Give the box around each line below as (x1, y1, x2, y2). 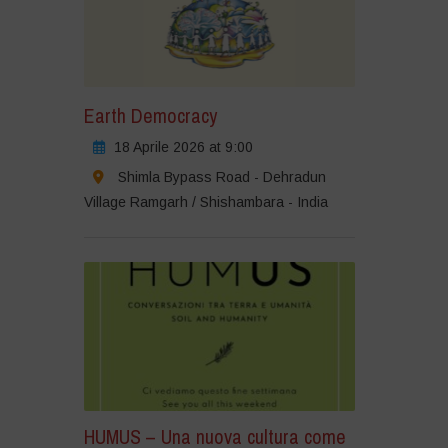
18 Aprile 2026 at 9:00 (113, 138, 253, 155)
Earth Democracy (83, 101, 217, 129)
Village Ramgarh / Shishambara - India (83, 193, 328, 210)
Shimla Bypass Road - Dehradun (117, 168, 326, 185)
